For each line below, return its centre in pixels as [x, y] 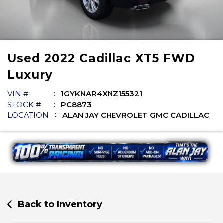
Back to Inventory [60, 204]
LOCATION [28, 115]
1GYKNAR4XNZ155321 [102, 93]
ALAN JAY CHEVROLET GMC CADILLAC [136, 115]
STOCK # [24, 104]
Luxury [30, 75]
